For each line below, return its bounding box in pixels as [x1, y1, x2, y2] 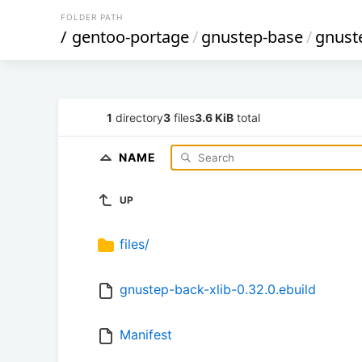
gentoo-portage [72, 26, 189, 48]
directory [112, 110, 163, 124]
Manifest [120, 326, 172, 343]
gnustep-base [201, 26, 303, 48]
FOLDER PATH [61, 12, 123, 22]
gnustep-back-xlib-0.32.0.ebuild [120, 281, 316, 298]
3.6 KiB [195, 110, 234, 124]
